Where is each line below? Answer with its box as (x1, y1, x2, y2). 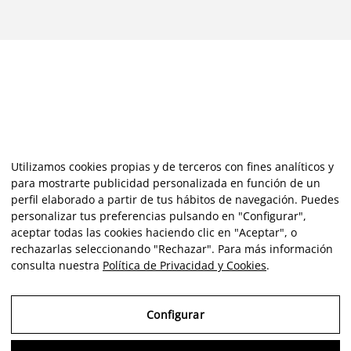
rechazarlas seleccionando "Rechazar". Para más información (11, 241, 333, 256)
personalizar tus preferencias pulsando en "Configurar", (11, 208, 306, 223)
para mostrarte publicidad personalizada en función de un (11, 175, 320, 190)
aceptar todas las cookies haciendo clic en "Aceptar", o (11, 225, 297, 240)
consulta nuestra (11, 258, 103, 273)
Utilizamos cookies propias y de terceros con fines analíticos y (11, 159, 334, 174)
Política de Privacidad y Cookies (103, 258, 266, 273)
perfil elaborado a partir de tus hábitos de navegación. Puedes (11, 192, 339, 207)
